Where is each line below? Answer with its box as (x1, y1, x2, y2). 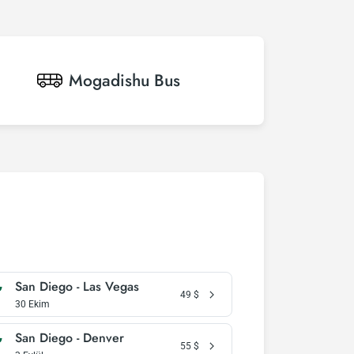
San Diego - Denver (14, 329, 124, 347)
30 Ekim (14, 299, 50, 310)
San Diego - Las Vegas (14, 277, 139, 296)
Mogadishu (69, 69, 149, 92)
